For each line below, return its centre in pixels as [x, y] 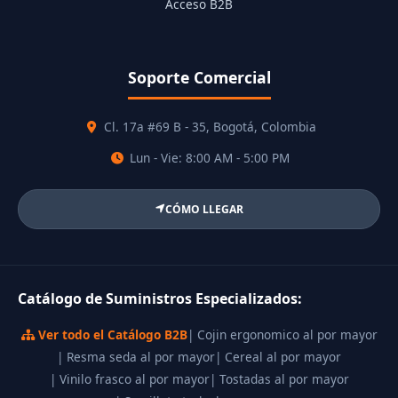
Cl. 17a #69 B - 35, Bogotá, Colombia [208, 127]
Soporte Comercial [199, 78]
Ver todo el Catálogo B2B [111, 334]
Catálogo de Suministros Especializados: [160, 298]
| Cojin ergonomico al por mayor [282, 334]
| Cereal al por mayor [278, 356]
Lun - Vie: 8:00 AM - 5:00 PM [208, 157]
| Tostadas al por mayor [279, 378]
